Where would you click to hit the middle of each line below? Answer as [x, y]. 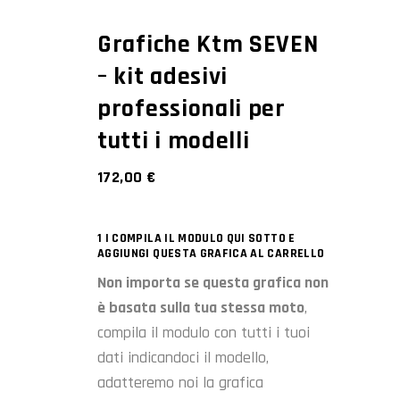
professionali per [192, 108]
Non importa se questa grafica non [213, 282]
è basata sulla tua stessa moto [201, 307]
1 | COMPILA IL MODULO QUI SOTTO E [196, 238]
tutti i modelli [174, 141]
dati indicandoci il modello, [183, 357]
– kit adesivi [163, 76]
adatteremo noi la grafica [180, 382]
